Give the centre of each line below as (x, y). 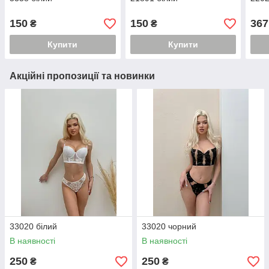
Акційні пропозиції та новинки (82, 76)
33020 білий (33, 227)
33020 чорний (169, 227)
